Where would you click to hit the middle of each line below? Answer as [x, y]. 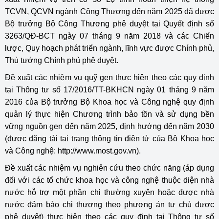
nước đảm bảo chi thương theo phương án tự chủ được [109, 205]
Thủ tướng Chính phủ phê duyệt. [62, 60]
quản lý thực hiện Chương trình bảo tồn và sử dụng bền [109, 114]
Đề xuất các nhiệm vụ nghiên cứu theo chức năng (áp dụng [109, 168]
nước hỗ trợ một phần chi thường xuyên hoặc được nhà [109, 192]
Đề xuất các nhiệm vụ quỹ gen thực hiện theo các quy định [109, 77]
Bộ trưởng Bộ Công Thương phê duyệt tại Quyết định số [109, 24]
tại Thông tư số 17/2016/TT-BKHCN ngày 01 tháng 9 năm [109, 90]
